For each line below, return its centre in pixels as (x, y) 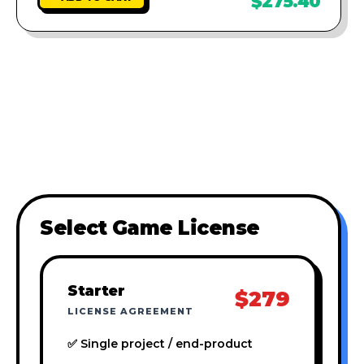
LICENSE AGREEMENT (130, 311)
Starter (96, 290)
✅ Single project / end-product (160, 343)
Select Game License (150, 227)
